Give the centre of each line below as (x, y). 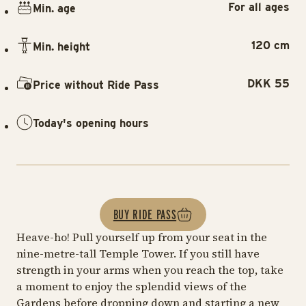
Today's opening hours (91, 123)
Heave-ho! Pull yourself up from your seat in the (142, 237)
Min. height (61, 46)
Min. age (54, 8)
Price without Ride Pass (96, 85)
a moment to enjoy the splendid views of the (131, 286)
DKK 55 (268, 83)
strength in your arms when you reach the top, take (150, 269)
